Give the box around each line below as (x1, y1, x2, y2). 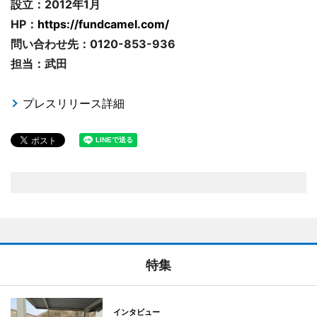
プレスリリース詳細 (23, 96, 125, 111)
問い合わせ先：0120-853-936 (11, 37, 175, 52)
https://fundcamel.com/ (38, 17, 169, 32)
